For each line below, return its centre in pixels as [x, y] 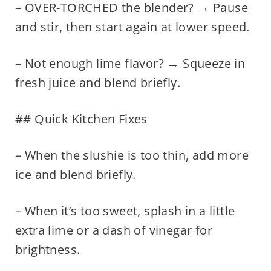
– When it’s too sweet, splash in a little [125, 211]
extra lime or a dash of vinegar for [113, 230]
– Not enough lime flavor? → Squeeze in [130, 64]
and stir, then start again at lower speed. [132, 27]
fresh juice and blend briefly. [97, 83]
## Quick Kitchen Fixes [81, 119]
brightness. [47, 250]
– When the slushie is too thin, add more [132, 155]
